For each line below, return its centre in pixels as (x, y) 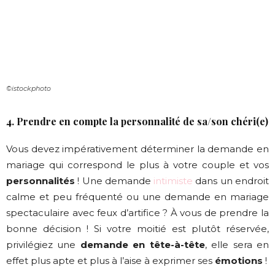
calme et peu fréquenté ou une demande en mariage (137, 196)
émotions (239, 260)
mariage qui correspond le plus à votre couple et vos (137, 165)
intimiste (173, 180)
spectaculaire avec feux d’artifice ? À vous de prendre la (137, 212)
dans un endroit (231, 180)
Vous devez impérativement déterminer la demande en (137, 149)
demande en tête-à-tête (142, 244)
